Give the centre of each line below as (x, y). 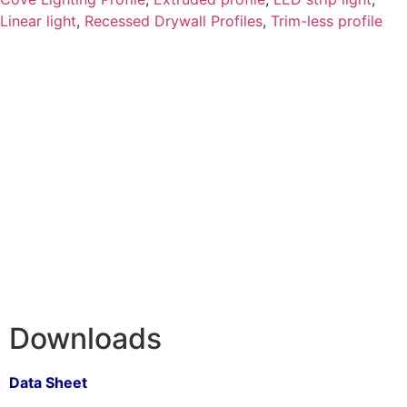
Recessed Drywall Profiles (174, 21)
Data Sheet (48, 383)
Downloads (85, 339)
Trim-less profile (327, 21)
